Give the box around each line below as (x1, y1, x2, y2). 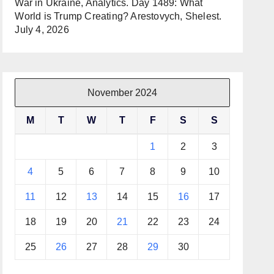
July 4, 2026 (15, 24, 69, 35)
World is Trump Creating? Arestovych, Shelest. (15, 11, 222, 21)
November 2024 (87, 87, 158, 98)
